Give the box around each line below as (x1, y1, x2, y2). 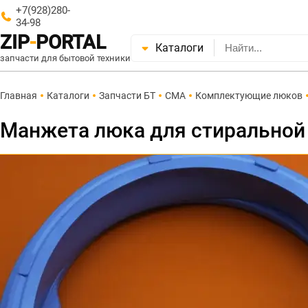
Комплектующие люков (195, 90, 302, 101)
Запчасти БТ (99, 90, 155, 101)
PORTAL (36, 31, 106, 54)
